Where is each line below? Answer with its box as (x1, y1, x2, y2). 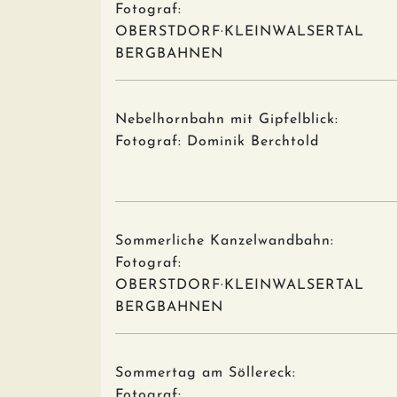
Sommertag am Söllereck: (115, 366, 296, 380)
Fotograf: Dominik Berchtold (115, 135, 319, 149)
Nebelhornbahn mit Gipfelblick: (115, 113, 339, 127)
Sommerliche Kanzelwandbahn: (115, 234, 334, 248)
